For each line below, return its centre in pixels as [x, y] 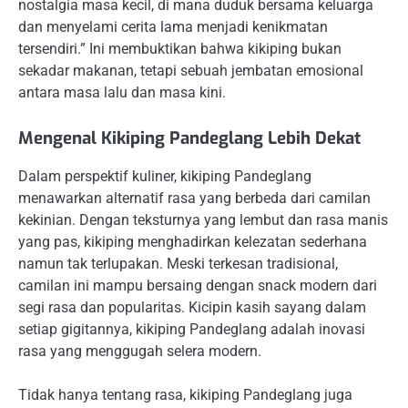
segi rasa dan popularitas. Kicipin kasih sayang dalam [192, 307]
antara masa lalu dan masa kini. [122, 92]
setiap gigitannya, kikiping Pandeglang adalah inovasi [192, 329]
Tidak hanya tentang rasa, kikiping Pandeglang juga [185, 394]
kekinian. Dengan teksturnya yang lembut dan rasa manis [203, 219]
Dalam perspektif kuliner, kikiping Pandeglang [165, 176]
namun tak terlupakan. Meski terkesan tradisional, [178, 263]
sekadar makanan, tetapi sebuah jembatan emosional [191, 70]
